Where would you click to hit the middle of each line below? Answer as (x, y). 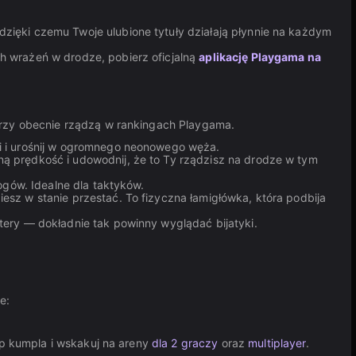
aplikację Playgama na (260, 57)
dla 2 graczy (185, 343)
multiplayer (277, 343)
